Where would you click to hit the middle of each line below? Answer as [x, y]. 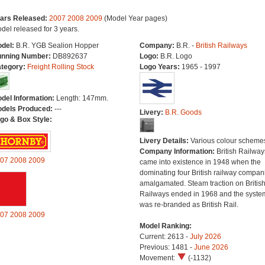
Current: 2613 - [164, 237]
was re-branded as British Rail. [189, 205]
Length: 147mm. [82, 98]
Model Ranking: [165, 226]
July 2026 [205, 237]
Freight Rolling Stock [60, 67]
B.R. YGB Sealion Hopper [57, 46]
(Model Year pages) [135, 18]
